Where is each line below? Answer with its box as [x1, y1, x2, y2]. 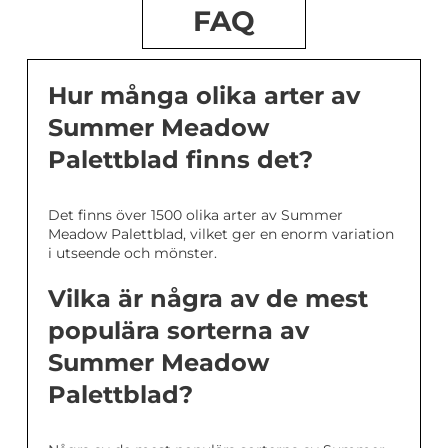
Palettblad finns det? [48, 145, 313, 174]
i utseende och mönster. [48, 244, 217, 262]
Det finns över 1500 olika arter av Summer [48, 206, 343, 224]
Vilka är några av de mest [48, 284, 368, 313]
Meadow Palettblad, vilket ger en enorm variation [48, 225, 394, 243]
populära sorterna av [48, 316, 309, 345]
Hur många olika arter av [48, 81, 360, 110]
